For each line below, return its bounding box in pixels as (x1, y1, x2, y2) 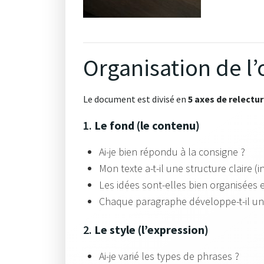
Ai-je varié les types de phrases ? (99, 249, 239, 263)
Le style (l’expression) (94, 222, 209, 237)
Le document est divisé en (83, 93, 188, 105)
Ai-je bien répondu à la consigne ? (99, 145, 245, 159)
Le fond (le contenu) (94, 118, 200, 133)
